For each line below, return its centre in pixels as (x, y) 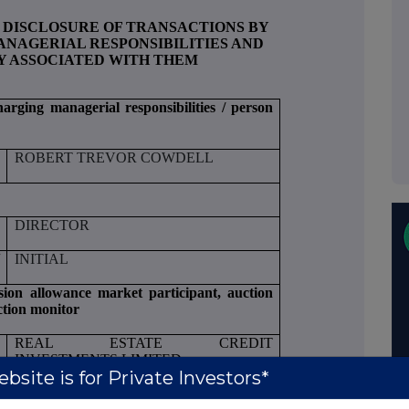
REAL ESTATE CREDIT (144, 342)
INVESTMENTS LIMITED (98, 359)
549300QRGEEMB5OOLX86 (105, 393)
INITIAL (41, 258)
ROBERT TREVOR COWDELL (114, 157)
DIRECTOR (52, 225)
